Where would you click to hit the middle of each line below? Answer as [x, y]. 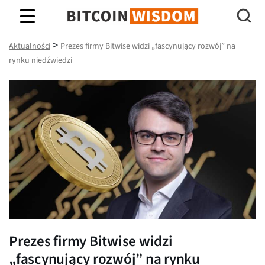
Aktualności [30, 46]
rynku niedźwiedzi [41, 60]
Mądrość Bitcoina [132, 27]
